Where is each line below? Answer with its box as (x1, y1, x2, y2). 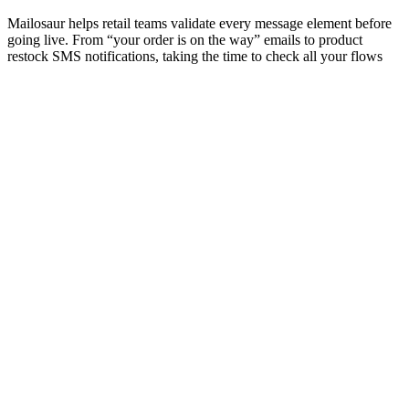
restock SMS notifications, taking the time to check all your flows (7, 48, 383, 64)
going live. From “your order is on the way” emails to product (7, 32, 362, 47)
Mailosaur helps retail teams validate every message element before (7, 16, 392, 31)
